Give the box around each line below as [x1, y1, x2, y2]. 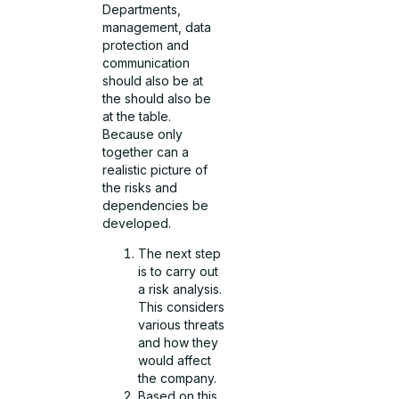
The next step [138, 246, 222, 262]
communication [102, 54, 191, 70]
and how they [138, 335, 219, 351]
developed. [102, 215, 172, 231]
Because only [102, 126, 183, 142]
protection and [102, 37, 190, 53]
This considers [138, 299, 225, 315]
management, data [102, 19, 212, 35]
